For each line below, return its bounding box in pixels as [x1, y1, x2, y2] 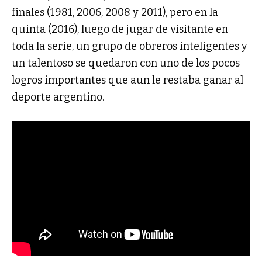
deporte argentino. [12, 90, 104, 104]
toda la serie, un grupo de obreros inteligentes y [12, 39, 247, 53]
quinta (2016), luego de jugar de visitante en [12, 22, 228, 36]
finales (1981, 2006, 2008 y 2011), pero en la [12, 5, 218, 19]
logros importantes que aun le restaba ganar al [12, 73, 243, 87]
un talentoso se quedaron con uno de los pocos [12, 56, 240, 70]
